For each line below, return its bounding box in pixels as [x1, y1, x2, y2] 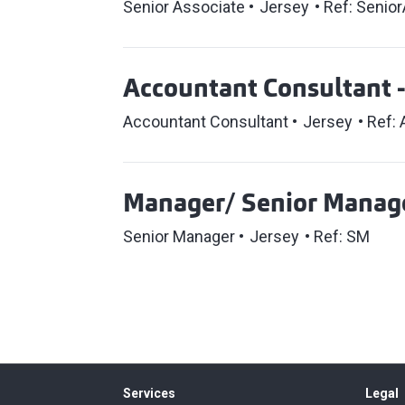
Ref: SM [314, 227, 370, 246]
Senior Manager [123, 227, 235, 246]
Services [123, 386, 175, 400]
